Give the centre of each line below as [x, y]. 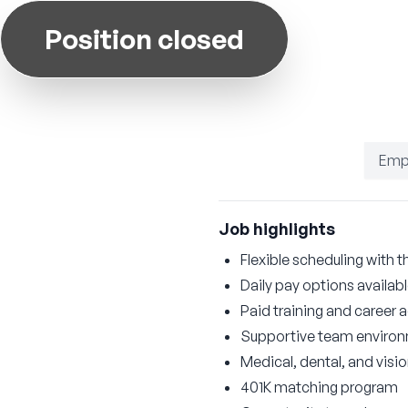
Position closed [144, 39]
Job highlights [277, 229]
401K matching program [319, 387]
